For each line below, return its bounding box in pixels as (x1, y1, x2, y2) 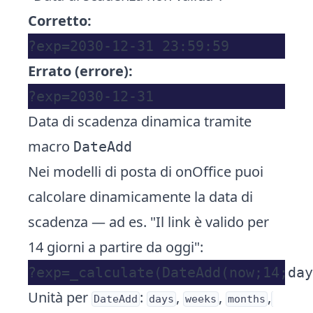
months (228, 293, 265, 305)
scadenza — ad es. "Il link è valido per (28, 212, 269, 231)
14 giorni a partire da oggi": (28, 238, 203, 256)
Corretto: (28, 11, 92, 30)
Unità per (28, 288, 92, 307)
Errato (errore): (28, 61, 133, 80)
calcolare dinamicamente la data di (28, 187, 253, 206)
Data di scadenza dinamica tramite (28, 112, 252, 131)
